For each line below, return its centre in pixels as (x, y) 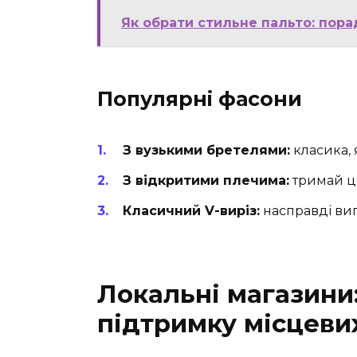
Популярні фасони (200, 98)
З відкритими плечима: (206, 181)
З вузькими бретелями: (206, 150)
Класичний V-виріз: (191, 211)
